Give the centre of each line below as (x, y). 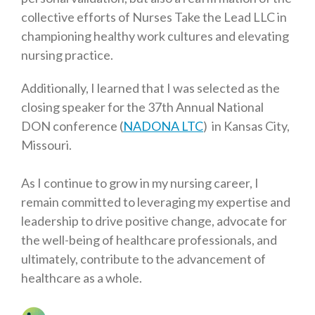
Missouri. (47, 145)
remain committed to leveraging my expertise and (156, 202)
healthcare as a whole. (82, 278)
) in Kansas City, (246, 126)
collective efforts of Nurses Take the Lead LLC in (154, 17)
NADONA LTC (163, 126)
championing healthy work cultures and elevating (155, 36)
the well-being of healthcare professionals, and (149, 240)
